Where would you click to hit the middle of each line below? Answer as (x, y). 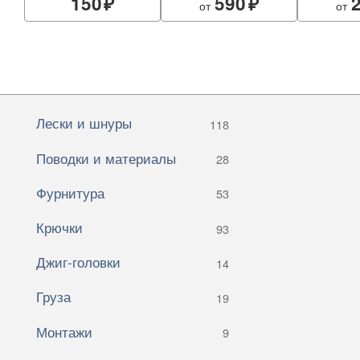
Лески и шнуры (84, 123)
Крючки (59, 227)
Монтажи (64, 331)
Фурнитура (70, 192)
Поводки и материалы (106, 157)
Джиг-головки (78, 262)
